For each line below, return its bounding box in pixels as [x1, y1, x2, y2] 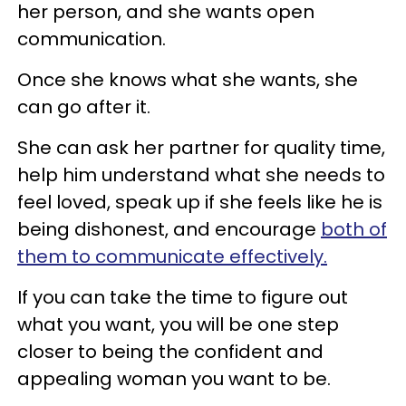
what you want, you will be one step [17, 311, 339, 337]
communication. [17, 25, 166, 52]
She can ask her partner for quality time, [17, 134, 385, 160]
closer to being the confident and [17, 338, 324, 364]
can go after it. [17, 93, 150, 120]
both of [321, 216, 387, 242]
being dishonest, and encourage [17, 216, 321, 242]
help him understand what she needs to [17, 161, 385, 188]
